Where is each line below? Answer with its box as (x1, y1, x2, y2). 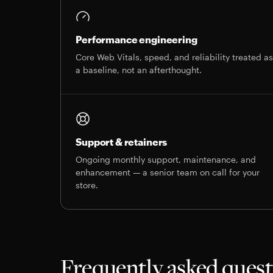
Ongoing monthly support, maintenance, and (76, 154, 257, 165)
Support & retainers (76, 136, 168, 147)
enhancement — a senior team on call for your (76, 167, 260, 177)
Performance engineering (76, 34, 197, 45)
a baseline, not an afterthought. (76, 65, 202, 75)
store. (76, 180, 99, 190)
